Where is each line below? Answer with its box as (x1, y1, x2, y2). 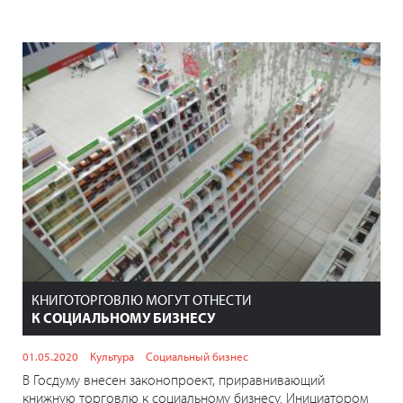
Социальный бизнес (146, 348, 248, 363)
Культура (90, 348, 134, 363)
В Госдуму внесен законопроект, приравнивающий (22, 370, 325, 389)
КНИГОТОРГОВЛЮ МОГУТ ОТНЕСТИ (31, 290, 252, 309)
